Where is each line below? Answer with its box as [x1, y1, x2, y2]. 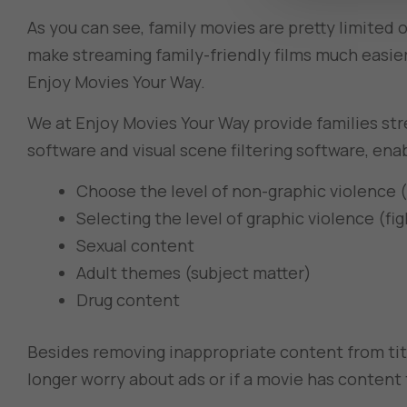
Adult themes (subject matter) [76, 262, 312, 284]
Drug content [76, 289, 180, 312]
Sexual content [76, 234, 194, 257]
